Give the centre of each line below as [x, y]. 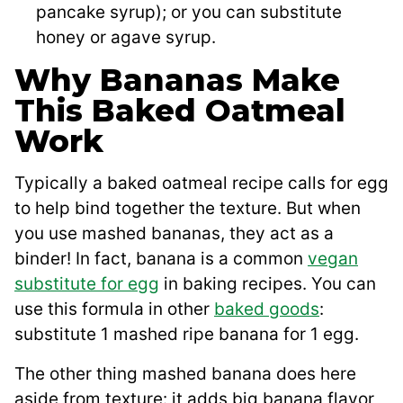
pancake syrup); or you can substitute [189, 13]
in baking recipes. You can [268, 284]
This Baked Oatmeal [180, 111]
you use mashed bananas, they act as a [174, 234]
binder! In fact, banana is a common [161, 259]
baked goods [267, 309]
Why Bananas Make [177, 81]
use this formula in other [114, 309]
